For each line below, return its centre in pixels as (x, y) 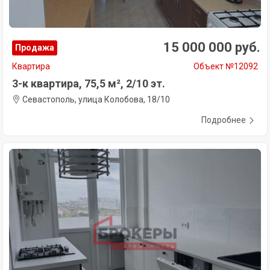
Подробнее (224, 120)
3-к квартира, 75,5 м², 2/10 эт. (89, 84)
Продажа (35, 48)
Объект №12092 (226, 67)
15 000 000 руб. (212, 48)
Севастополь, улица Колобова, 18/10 (95, 100)
